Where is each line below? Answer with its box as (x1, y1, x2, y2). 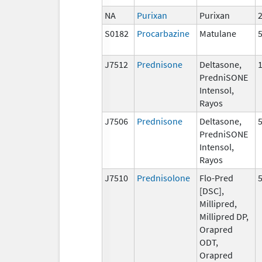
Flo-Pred (199, 171, 233, 184)
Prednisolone (137, 171, 190, 184)
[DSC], (199, 184, 224, 196)
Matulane (199, 27, 236, 39)
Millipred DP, (199, 210, 249, 222)
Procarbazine (137, 27, 189, 39)
